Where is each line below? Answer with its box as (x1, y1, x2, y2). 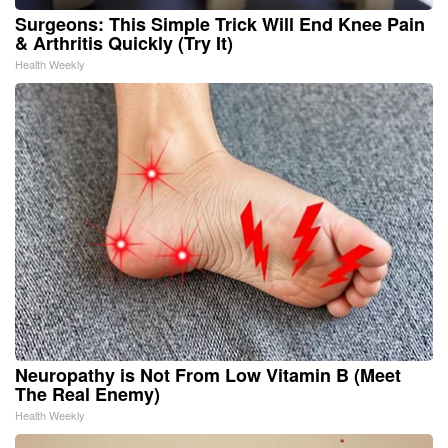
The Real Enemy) (15, 380, 160, 407)
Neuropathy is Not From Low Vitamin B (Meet (15, 361, 401, 388)
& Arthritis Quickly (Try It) (15, 29, 233, 56)
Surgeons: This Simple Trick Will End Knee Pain (15, 10, 425, 37)
